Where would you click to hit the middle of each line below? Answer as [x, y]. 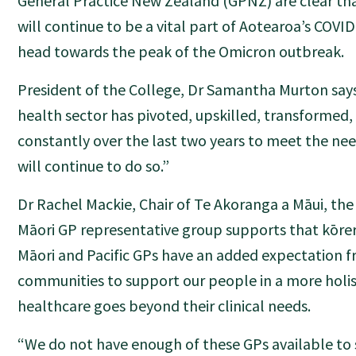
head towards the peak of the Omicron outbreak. [181, 51]
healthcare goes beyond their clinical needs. [164, 306]
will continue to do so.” [94, 166]
